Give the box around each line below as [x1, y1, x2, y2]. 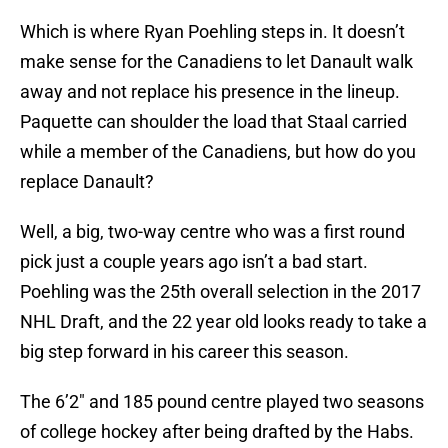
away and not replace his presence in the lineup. [20, 81, 400, 103]
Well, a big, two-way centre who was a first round [20, 221, 405, 243]
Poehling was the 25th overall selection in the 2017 [20, 281, 421, 303]
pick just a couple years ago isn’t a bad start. [20, 251, 368, 273]
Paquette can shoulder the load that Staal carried [20, 111, 407, 133]
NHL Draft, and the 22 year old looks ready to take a [20, 311, 427, 333]
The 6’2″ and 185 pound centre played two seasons [20, 391, 424, 413]
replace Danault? [20, 171, 154, 193]
